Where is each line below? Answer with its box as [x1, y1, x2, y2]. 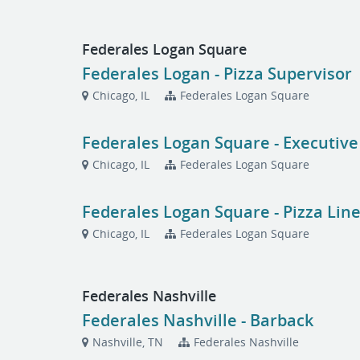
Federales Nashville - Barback [82, 309, 314, 331]
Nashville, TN [92, 334, 164, 350]
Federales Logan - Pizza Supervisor [82, 63, 353, 84]
